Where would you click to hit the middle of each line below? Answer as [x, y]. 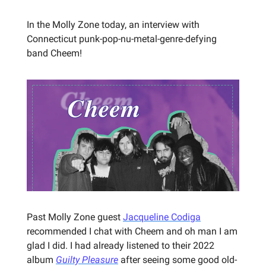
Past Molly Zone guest [75, 217]
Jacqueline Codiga [162, 217]
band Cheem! [54, 53]
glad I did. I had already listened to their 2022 [121, 245]
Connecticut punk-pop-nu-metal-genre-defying [122, 39]
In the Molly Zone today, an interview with [113, 25]
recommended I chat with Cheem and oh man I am [132, 231]
